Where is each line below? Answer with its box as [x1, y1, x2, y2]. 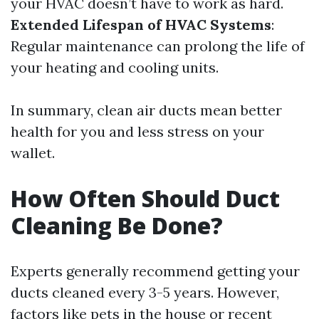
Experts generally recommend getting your [11, 262, 300, 280]
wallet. [11, 144, 55, 162]
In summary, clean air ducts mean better [11, 101, 282, 119]
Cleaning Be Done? [11, 210, 223, 241]
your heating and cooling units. [11, 58, 219, 76]
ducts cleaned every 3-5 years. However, [11, 283, 279, 301]
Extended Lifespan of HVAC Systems [11, 16, 271, 33]
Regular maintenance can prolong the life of [11, 37, 305, 55]
